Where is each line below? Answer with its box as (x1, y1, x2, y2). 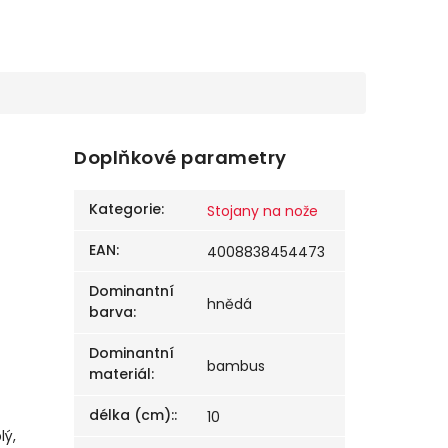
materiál (89, 364, 152, 385)
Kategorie (89, 199, 162, 220)
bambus (207, 356, 266, 377)
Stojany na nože (207, 201, 319, 222)
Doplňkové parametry (74, 145, 287, 171)
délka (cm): (89, 405, 175, 426)
